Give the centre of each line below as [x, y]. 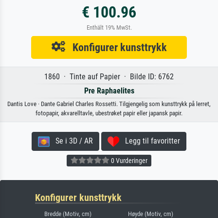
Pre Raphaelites [109, 91]
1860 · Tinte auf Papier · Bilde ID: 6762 [109, 77]
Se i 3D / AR [71, 141]
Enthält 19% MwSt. [109, 28]
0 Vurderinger [128, 160]
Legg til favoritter [150, 141]
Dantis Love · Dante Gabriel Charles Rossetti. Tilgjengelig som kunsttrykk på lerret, [109, 104]
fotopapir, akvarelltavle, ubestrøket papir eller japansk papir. [109, 113]
